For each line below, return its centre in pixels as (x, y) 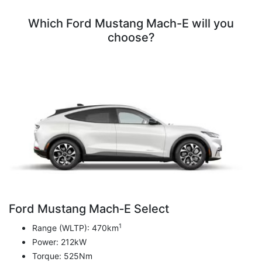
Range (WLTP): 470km (75, 228)
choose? (131, 37)
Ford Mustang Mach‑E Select (89, 209)
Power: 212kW (59, 242)
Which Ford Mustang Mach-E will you (131, 23)
